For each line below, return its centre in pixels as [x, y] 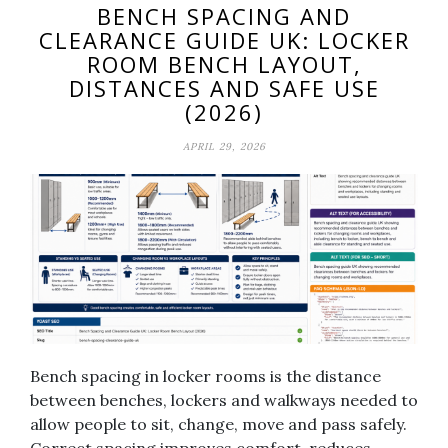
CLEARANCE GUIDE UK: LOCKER [224, 40]
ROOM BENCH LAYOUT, [224, 64]
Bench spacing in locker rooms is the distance [205, 376]
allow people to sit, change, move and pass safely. [218, 424]
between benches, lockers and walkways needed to [224, 400]
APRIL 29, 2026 [224, 146]
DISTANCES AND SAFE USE [224, 88]
